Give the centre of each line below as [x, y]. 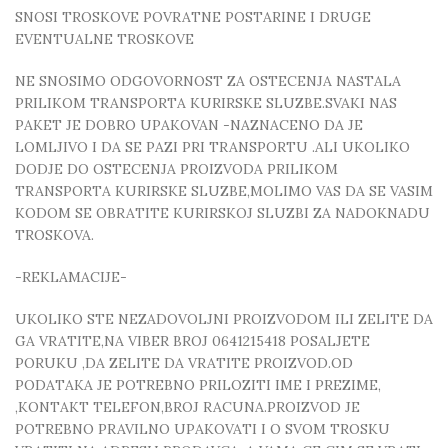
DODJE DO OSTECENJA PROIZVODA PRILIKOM [176, 169]
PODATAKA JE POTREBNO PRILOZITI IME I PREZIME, [198, 385]
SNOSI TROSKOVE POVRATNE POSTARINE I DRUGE [193, 17]
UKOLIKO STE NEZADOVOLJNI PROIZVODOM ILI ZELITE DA [224, 319]
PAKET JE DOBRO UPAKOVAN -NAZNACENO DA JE [189, 125]
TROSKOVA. [54, 235]
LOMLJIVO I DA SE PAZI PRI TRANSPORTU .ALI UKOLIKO [212, 147]
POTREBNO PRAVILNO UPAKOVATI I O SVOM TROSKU [202, 429]
